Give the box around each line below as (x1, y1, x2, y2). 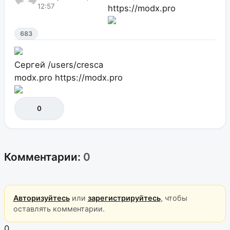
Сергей (14, 59, 45, 70)
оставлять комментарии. (13, 204, 105, 214)
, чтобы (160, 194, 187, 203)
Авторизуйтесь (13, 194, 70, 203)
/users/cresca (47, 59, 103, 70)
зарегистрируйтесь (87, 194, 161, 203)
